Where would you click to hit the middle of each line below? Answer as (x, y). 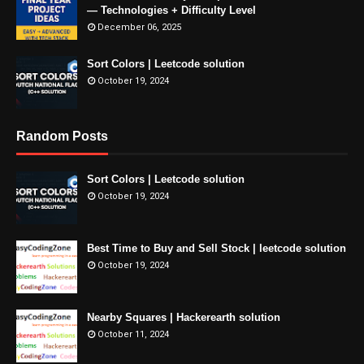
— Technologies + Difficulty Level (171, 10)
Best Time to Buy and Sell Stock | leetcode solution (217, 248)
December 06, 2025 (139, 27)
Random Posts (62, 136)
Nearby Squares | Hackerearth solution (184, 317)
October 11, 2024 (133, 334)
